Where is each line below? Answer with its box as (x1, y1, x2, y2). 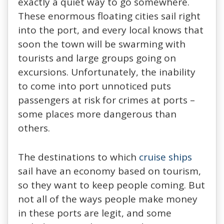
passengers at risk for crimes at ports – (18, 93, 195, 106)
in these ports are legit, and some (18, 206, 171, 219)
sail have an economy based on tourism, (18, 164, 201, 177)
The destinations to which (18, 150, 139, 163)
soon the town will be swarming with (18, 37, 185, 50)
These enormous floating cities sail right (18, 9, 200, 22)
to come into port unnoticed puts (18, 79, 171, 92)
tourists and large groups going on (18, 51, 176, 64)
